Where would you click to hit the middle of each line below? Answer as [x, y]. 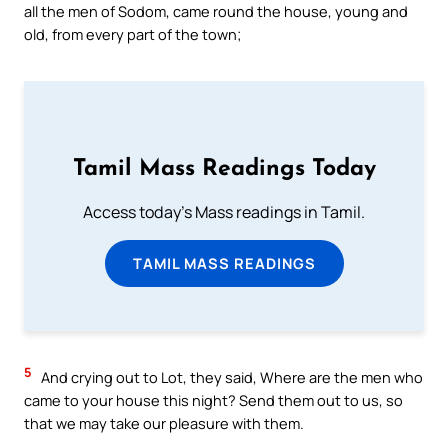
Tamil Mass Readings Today [224, 169]
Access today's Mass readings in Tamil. [224, 211]
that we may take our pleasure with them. [164, 423]
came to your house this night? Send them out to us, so [213, 400]
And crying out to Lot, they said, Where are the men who [230, 377]
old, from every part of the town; [132, 34]
